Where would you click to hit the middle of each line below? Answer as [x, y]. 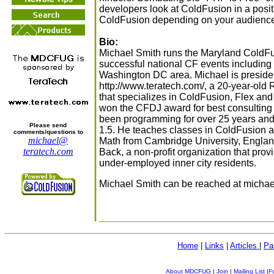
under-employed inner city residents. [178, 163]
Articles [245, 246]
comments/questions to [48, 132]
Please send [48, 125]
